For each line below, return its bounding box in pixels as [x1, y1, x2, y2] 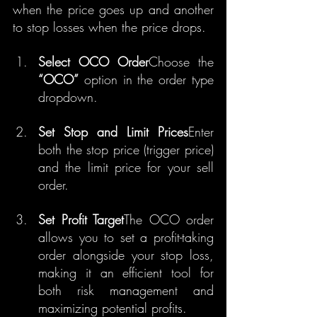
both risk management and [38, 282, 214, 299]
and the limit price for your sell [38, 158, 214, 175]
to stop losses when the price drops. [13, 18, 206, 35]
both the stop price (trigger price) [38, 141, 214, 158]
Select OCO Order [38, 53, 149, 70]
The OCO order [124, 211, 214, 228]
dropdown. [38, 88, 98, 105]
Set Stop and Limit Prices [38, 123, 188, 140]
